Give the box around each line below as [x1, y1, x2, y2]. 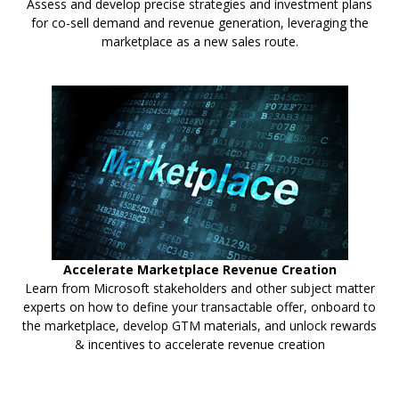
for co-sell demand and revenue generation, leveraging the [30, 14, 369, 31]
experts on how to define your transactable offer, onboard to [23, 298, 376, 315]
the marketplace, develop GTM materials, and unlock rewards [22, 317, 377, 334]
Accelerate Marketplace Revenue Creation [62, 261, 337, 278]
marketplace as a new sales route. [101, 33, 298, 50]
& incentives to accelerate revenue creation [74, 336, 325, 353]
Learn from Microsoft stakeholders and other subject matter [24, 280, 375, 297]
